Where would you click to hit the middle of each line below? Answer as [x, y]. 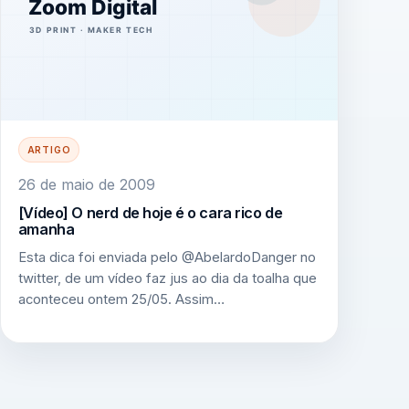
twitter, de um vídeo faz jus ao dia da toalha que [167, 279]
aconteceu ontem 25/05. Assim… [121, 300]
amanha [46, 229]
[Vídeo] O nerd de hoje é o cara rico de [150, 212]
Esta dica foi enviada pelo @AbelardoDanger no [167, 258]
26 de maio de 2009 [86, 184]
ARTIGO [49, 150]
